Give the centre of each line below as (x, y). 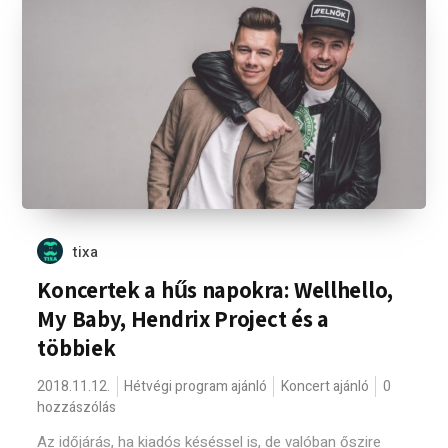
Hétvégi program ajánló (196, 386)
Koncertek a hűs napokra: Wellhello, (215, 290)
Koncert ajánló (325, 386)
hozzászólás (77, 407)
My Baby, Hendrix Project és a (183, 319)
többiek (76, 348)
